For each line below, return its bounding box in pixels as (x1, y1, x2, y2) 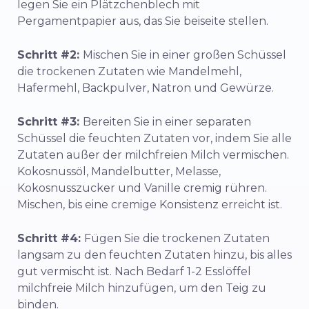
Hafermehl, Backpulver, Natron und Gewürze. (17, 81, 274, 94)
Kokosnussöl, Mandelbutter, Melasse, (17, 164, 221, 178)
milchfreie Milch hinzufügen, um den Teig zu (17, 281, 266, 295)
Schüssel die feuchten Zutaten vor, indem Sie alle (17, 131, 292, 145)
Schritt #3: (17, 114, 83, 128)
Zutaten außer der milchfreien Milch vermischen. (17, 148, 289, 161)
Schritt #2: (17, 48, 83, 61)
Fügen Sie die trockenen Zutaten (84, 231, 270, 245)
